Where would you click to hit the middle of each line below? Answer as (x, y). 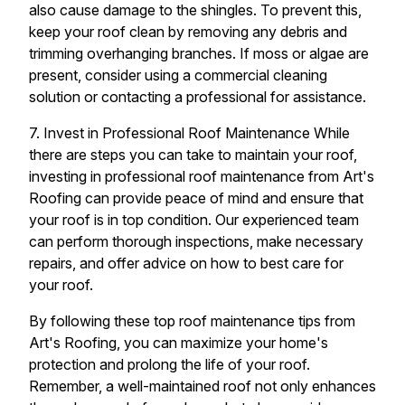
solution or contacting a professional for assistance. (198, 97)
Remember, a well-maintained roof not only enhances (202, 386)
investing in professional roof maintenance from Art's (202, 176)
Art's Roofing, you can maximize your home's (179, 343)
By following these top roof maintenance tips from (192, 321)
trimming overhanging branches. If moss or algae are (199, 53)
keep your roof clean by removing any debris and (188, 32)
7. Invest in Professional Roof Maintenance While (189, 133)
